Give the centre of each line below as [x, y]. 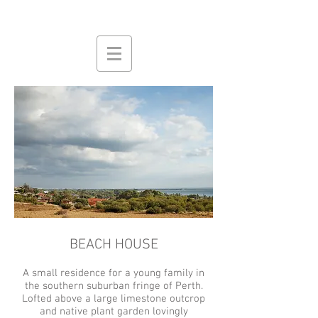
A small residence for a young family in [114, 273]
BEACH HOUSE [114, 245]
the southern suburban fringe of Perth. [114, 286]
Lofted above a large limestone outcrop [114, 299]
